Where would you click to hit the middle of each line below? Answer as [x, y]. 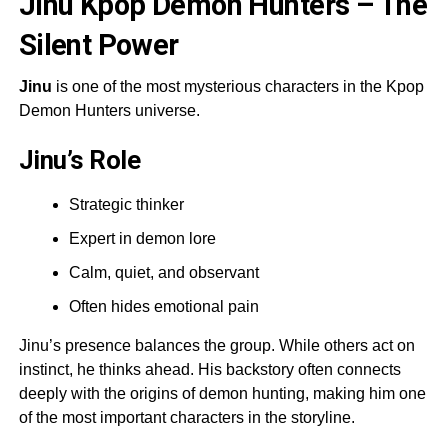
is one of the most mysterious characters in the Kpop [237, 86]
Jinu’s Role [79, 159]
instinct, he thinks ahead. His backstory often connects [209, 369]
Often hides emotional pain [163, 306]
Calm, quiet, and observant [163, 272]
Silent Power [98, 44]
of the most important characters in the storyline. [186, 417]
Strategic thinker [126, 204]
